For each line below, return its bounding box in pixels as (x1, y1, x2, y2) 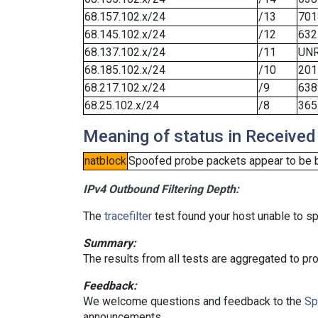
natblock (84, 154, 126, 168)
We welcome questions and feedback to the (83, 295, 305, 308)
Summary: (83, 236, 136, 250)
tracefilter (104, 209, 152, 223)
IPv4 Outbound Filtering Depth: (83, 182, 239, 196)
